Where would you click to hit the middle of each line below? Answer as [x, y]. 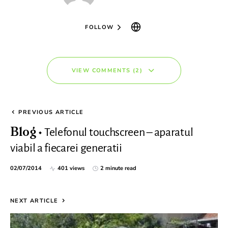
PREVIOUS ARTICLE [51, 112]
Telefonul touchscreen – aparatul [119, 132]
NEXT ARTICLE [34, 201]
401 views [71, 168]
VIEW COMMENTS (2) [107, 70]
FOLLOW [99, 27]
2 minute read [118, 168]
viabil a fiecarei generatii [66, 148]
